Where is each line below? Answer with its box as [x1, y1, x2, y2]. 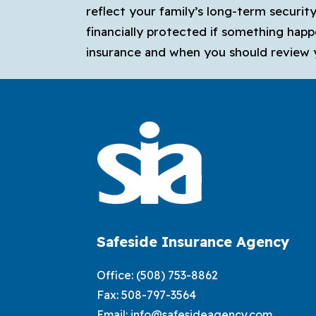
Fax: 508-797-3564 [97, 288, 196, 302]
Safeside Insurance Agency [97, 233, 289, 250]
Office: [97, 268, 136, 282]
